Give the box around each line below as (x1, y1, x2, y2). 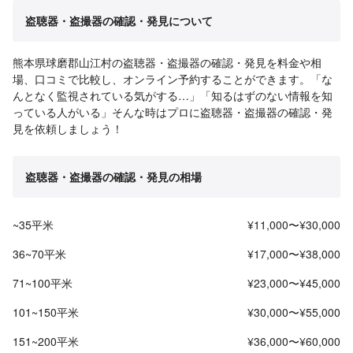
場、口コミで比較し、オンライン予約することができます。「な (13, 70, 333, 87)
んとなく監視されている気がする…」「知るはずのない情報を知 (13, 87, 333, 103)
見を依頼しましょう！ (13, 120, 123, 136)
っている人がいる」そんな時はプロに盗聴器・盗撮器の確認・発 (13, 103, 333, 120)
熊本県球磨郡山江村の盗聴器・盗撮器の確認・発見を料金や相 (13, 54, 321, 70)
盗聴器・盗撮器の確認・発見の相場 (25, 168, 202, 184)
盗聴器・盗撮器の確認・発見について (25, 12, 213, 28)
